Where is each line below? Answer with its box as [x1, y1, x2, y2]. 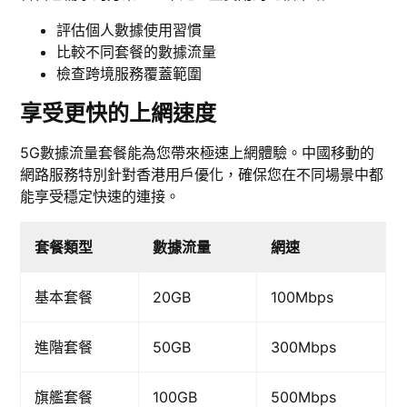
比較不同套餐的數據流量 [56, 42, 217, 61]
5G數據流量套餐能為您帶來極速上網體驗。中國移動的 [20, 143, 375, 162]
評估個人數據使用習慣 [56, 20, 203, 39]
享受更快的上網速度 [20, 99, 217, 126]
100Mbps [271, 287, 334, 306]
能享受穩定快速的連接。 [20, 186, 181, 205]
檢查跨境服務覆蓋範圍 [56, 64, 203, 83]
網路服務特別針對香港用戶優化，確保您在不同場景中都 [20, 164, 384, 184]
